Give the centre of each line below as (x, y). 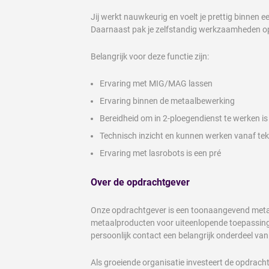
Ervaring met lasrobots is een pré (160, 153)
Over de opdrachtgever (140, 182)
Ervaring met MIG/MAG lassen (156, 84)
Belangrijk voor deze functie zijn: (150, 57)
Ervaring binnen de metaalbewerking (167, 101)
